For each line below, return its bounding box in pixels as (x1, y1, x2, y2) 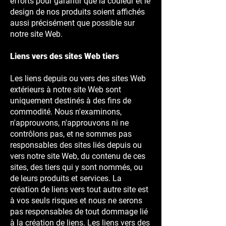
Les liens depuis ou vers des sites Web (10, 74, 146, 83)
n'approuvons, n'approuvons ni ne (10, 118, 129, 128)
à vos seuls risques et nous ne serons (10, 196, 142, 205)
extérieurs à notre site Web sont (10, 85, 121, 94)
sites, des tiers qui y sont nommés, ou (10, 162, 143, 172)
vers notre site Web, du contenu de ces (10, 151, 145, 161)
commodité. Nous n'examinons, (10, 107, 122, 117)
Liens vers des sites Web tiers (10, 51, 119, 61)
